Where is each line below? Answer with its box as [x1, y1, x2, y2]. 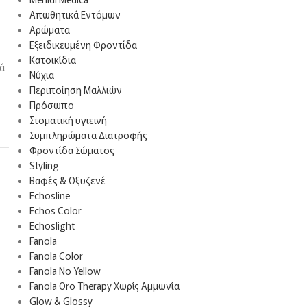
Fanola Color [29, 249, 83, 262]
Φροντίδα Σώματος [29, 143, 114, 157]
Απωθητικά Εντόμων [29, 8, 121, 21]
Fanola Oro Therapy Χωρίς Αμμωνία [29, 279, 180, 293]
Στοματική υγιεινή [29, 113, 107, 127]
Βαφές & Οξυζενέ [29, 173, 106, 187]
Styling [29, 158, 59, 172]
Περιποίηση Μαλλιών [29, 83, 122, 97]
